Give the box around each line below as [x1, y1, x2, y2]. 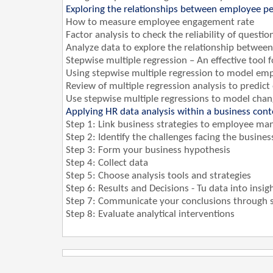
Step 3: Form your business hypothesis [66, 145, 230, 156]
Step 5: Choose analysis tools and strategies [66, 171, 251, 182]
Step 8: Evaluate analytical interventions [66, 209, 235, 220]
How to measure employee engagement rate [66, 17, 254, 28]
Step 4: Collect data [66, 158, 148, 169]
